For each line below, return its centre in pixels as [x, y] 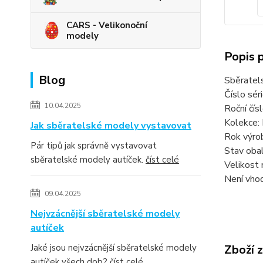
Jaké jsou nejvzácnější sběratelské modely [114, 247]
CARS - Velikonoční [107, 25]
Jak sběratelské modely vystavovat [111, 125]
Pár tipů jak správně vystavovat [94, 145]
